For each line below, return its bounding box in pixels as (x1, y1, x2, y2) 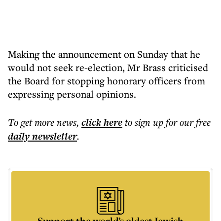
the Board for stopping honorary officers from (8, 74, 205, 87)
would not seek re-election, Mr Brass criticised (8, 61, 208, 74)
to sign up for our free (125, 115, 211, 129)
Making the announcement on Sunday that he (8, 47, 200, 61)
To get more (8, 115, 57, 129)
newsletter (30, 129, 77, 143)
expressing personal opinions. (8, 87, 136, 101)
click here (81, 115, 122, 129)
